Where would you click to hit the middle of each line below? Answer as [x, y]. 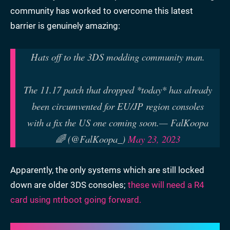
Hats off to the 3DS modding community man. [118, 57]
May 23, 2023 [154, 139]
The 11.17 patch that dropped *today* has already [118, 90]
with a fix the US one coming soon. [93, 123]
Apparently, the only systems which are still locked [107, 170]
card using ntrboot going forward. [76, 200]
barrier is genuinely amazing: [65, 26]
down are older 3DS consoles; [69, 185]
